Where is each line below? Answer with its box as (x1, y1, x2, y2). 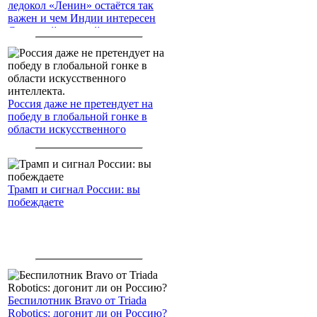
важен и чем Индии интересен (8, 11, 156, 24)
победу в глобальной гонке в (8, 110, 147, 122)
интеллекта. (8, 135, 65, 148)
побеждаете (8, 195, 64, 208)
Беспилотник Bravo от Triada (8, 294, 146, 306)
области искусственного (8, 122, 126, 135)
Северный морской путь (8, 24, 125, 37)
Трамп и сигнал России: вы (8, 183, 140, 195)
